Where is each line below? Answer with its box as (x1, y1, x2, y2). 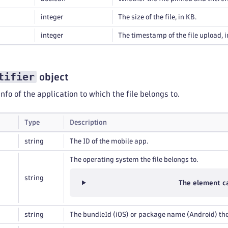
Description (70, 119, 107, 126)
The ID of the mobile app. (70, 138, 148, 145)
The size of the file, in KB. (118, 14, 196, 20)
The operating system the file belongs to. (70, 156, 198, 163)
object (37, 72, 69, 81)
